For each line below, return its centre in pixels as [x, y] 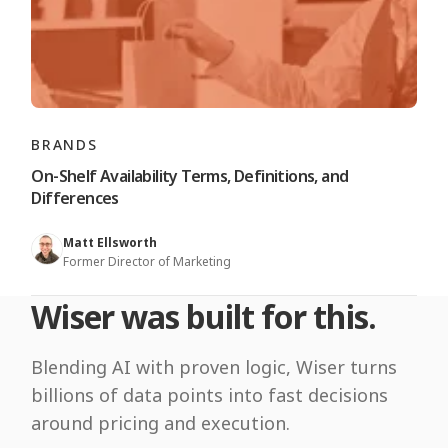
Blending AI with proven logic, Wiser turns [214, 367]
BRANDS [64, 145]
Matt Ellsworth [110, 243]
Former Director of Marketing [147, 262]
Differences [75, 198]
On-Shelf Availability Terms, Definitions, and [190, 176]
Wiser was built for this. [203, 317]
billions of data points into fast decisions [210, 395]
